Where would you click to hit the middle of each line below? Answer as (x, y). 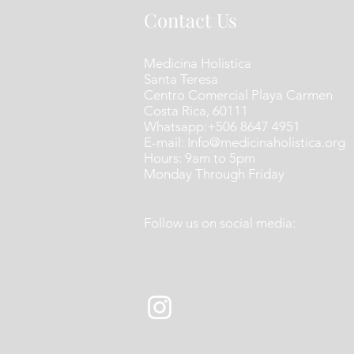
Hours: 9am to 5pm (200, 158)
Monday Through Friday (214, 174)
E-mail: (166, 142)
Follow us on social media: (220, 223)
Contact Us (190, 20)
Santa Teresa (181, 79)
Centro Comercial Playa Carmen (238, 95)
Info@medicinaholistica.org (266, 142)
